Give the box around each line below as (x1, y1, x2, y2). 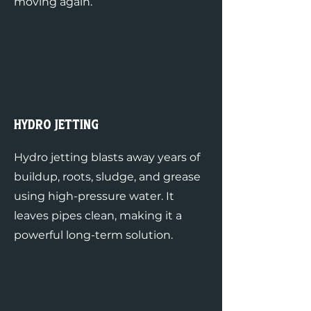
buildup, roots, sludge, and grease (14, 170, 201, 183)
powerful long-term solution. (14, 228, 173, 242)
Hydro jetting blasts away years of (14, 151, 200, 164)
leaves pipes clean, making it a (14, 209, 182, 222)
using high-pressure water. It (14, 190, 174, 203)
